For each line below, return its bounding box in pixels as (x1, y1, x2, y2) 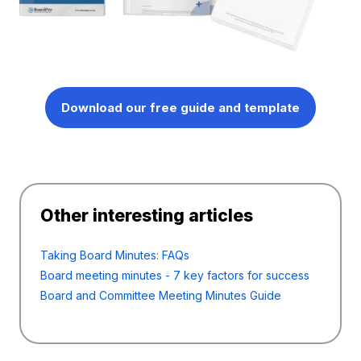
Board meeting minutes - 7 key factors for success (40, 268, 309, 283)
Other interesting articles (40, 205, 253, 226)
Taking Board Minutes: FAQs (40, 248, 189, 263)
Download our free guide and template (61, 100, 300, 116)
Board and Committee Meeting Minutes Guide (40, 288, 281, 303)
